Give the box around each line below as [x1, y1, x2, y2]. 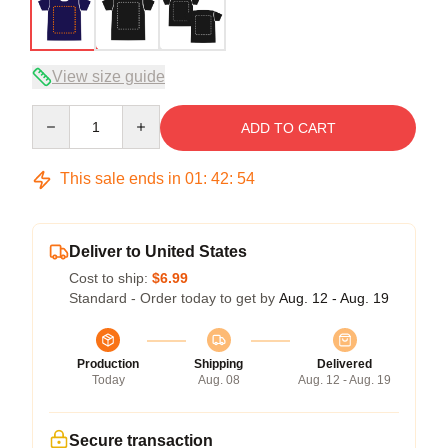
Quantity [31, 106, 84, 122]
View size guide [52, 68, 165, 85]
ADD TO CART [240, 120, 336, 136]
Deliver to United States [69, 243, 247, 260]
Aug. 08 [197, 373, 240, 387]
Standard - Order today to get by [69, 290, 279, 306]
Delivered [317, 357, 372, 371]
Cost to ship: [69, 270, 152, 286]
